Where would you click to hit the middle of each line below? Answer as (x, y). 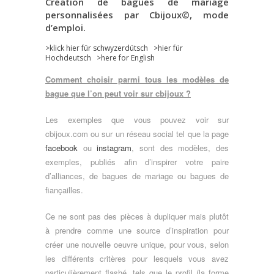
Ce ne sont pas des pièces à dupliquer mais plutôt (137, 217)
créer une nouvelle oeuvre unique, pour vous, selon (137, 245)
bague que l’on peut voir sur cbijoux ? (118, 94)
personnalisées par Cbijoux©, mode (137, 15)
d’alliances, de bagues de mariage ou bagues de (137, 176)
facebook (61, 148)
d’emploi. (65, 28)
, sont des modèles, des (180, 148)
